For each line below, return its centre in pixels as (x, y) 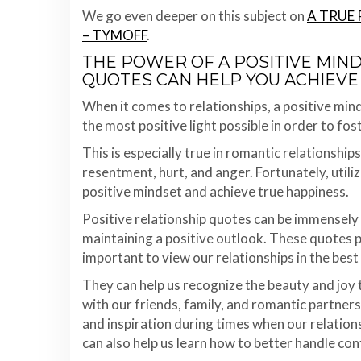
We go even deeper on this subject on (195, 16)
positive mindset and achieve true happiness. (216, 191)
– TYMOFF (114, 35)
